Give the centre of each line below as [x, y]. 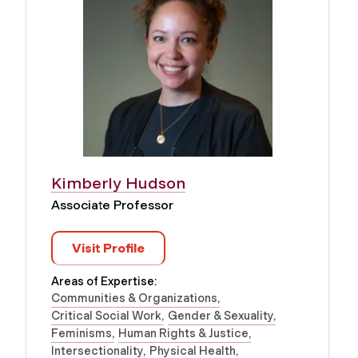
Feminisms [82, 333]
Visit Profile [108, 248]
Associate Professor [112, 205]
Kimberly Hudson [118, 183]
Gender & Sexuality [221, 315]
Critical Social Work [106, 315]
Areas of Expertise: [104, 281]
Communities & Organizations [134, 298]
